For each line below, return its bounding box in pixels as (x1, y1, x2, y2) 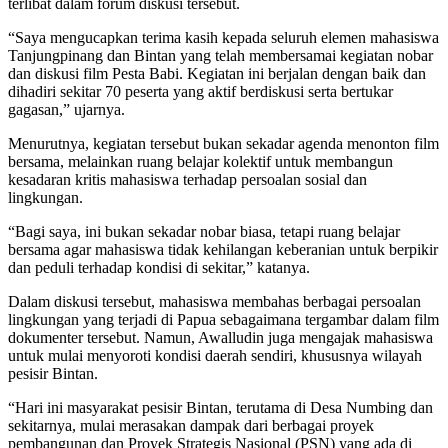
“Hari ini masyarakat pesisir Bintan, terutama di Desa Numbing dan (8, 399, 433, 417)
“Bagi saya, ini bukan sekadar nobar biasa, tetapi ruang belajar (8, 223, 400, 241)
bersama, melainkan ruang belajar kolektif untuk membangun (8, 153, 393, 171)
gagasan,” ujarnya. (8, 101, 125, 119)
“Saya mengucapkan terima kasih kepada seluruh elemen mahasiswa (8, 29, 439, 47)
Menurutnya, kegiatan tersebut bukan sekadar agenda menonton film (8, 135, 439, 153)
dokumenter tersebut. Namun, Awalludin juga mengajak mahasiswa (8, 329, 433, 347)
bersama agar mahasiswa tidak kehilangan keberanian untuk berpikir (8, 241, 438, 259)
